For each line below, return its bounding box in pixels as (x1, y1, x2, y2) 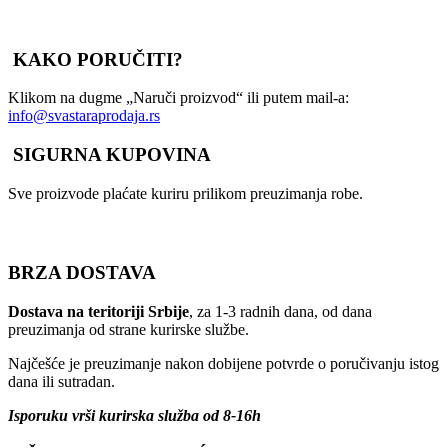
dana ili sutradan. (8, 373, 115, 391)
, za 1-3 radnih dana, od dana (189, 303, 372, 321)
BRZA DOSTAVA (8, 262, 156, 284)
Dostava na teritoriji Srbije (8, 303, 189, 321)
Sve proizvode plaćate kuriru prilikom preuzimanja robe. (8, 184, 363, 202)
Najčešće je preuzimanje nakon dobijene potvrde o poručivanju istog (8, 355, 439, 373)
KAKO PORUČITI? (8, 48, 183, 70)
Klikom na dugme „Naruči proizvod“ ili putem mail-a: (8, 89, 349, 107)
